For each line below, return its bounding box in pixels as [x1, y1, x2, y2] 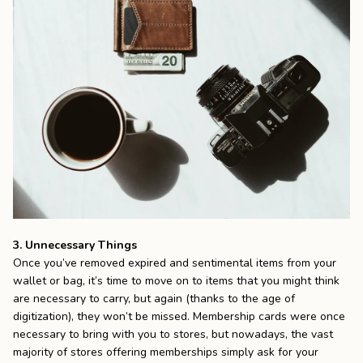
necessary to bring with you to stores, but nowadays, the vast [13, 327, 333, 343]
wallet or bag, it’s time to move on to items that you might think [13, 273, 340, 289]
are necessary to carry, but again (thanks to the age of [13, 291, 295, 307]
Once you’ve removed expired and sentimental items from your [13, 255, 336, 271]
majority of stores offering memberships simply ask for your [13, 344, 318, 361]
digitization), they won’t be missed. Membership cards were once [13, 309, 345, 325]
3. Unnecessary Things [13, 237, 137, 254]
